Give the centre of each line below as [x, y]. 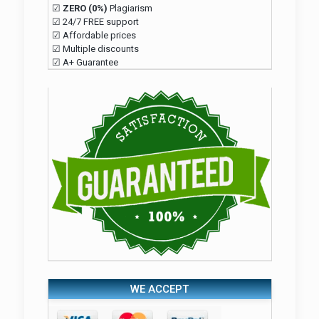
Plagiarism [130, 8]
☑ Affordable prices [94, 35]
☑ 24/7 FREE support [95, 22]
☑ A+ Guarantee [85, 62]
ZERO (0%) [85, 8]
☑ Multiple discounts [95, 49]
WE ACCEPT [159, 289]
